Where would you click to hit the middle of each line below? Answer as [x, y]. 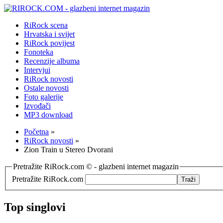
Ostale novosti [46, 88]
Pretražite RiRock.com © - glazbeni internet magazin [96, 167]
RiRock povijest [49, 43]
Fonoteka [39, 52]
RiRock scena [46, 25]
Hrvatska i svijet [49, 34]
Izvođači [37, 106]
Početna [36, 132]
